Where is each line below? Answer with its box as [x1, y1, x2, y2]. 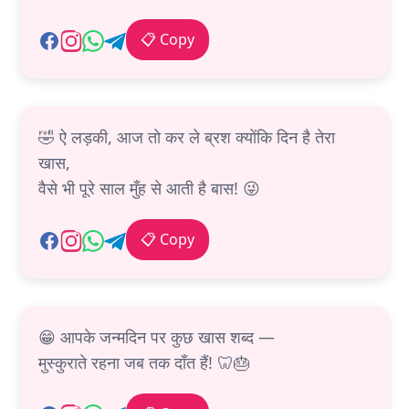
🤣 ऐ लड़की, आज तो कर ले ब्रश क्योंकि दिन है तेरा [38, 126, 335, 149]
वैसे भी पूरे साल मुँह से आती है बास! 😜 [38, 177, 260, 200]
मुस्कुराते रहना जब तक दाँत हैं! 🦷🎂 [38, 351, 250, 374]
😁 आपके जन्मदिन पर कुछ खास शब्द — [38, 326, 275, 349]
